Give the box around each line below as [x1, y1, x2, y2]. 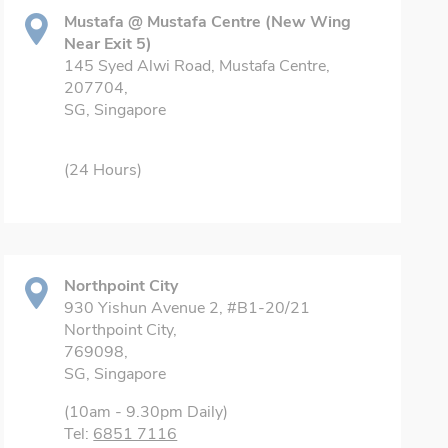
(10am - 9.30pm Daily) [64, 401, 229, 423]
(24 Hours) [64, 159, 143, 181]
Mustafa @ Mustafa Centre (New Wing [64, 11, 352, 33]
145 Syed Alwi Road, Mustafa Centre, [64, 55, 331, 77]
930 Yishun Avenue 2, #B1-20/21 [64, 297, 311, 319]
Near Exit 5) [64, 33, 153, 55]
